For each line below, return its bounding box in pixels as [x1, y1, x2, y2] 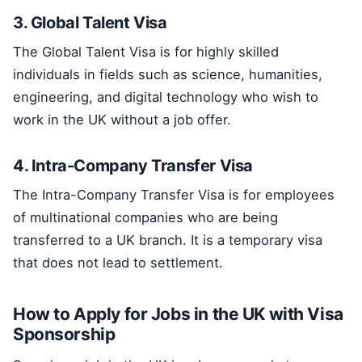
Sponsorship [13, 324, 116, 345]
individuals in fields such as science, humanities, [13, 66, 322, 83]
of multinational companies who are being [13, 209, 278, 226]
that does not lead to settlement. [13, 255, 223, 271]
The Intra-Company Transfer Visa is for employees [13, 187, 335, 204]
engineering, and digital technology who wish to [13, 89, 318, 106]
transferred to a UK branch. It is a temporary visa [13, 232, 322, 249]
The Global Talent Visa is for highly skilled [13, 44, 279, 61]
